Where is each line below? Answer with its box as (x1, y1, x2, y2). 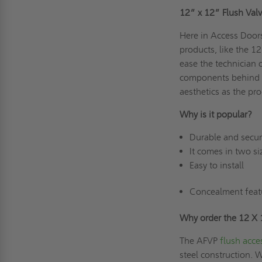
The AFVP (180, 235, 218, 246)
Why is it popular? (180, 108, 253, 120)
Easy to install (189, 159, 244, 171)
